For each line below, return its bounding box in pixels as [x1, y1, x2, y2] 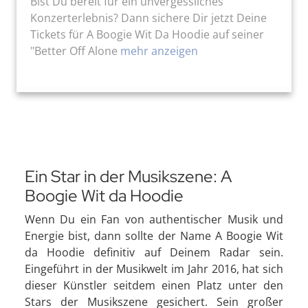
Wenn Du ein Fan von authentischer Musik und [25, 211, 283, 227]
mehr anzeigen [120, 43, 198, 58]
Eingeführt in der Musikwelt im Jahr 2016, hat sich [25, 261, 283, 276]
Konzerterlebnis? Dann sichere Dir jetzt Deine [30, 10, 267, 25]
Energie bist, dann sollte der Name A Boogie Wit [25, 228, 283, 243]
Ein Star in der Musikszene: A [25, 165, 232, 187]
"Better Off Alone [30, 43, 120, 58]
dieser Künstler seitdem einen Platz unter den [25, 277, 283, 293]
